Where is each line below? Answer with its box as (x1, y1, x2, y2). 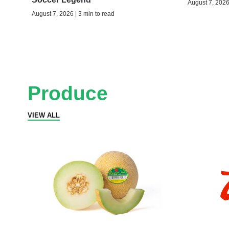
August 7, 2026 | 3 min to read (32, 10, 114, 17)
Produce (28, 82, 108, 104)
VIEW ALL (28, 111, 60, 119)
